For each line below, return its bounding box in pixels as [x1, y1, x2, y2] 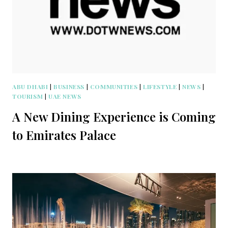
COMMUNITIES [90, 82, 138, 91]
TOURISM [12, 92, 43, 101]
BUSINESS [53, 82, 84, 91]
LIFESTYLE [143, 82, 177, 91]
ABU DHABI [12, 82, 48, 91]
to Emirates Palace [12, 127, 116, 144]
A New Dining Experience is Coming [12, 108, 216, 125]
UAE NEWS [48, 92, 81, 101]
